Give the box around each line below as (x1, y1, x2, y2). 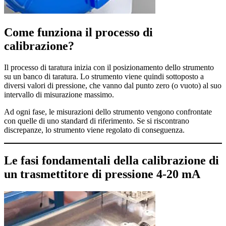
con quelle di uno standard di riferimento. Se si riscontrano (4, 117, 189, 126)
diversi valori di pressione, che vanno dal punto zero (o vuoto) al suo (4, 81, 221, 90)
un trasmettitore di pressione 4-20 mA (4, 167, 200, 181)
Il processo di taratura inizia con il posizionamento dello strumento (4, 63, 214, 72)
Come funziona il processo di (4, 26, 153, 39)
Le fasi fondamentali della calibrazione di (4, 154, 219, 167)
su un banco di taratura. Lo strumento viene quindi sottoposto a (4, 72, 204, 81)
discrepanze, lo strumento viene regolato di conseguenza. (4, 126, 185, 135)
